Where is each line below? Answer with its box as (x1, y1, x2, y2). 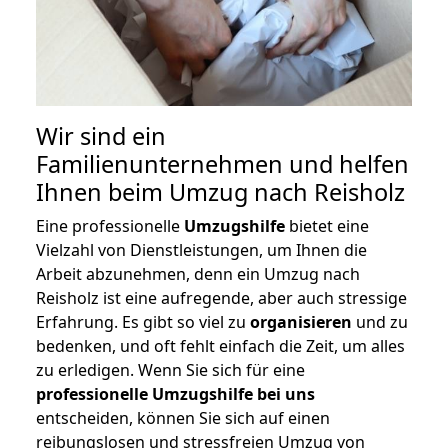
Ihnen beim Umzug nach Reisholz (36, 176, 405, 209)
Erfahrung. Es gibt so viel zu (36, 311, 250, 334)
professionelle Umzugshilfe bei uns (36, 383, 315, 406)
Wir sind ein (36, 120, 166, 153)
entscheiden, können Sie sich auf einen (36, 407, 330, 430)
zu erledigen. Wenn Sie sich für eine (36, 359, 305, 382)
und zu (352, 311, 408, 334)
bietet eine (285, 215, 369, 238)
